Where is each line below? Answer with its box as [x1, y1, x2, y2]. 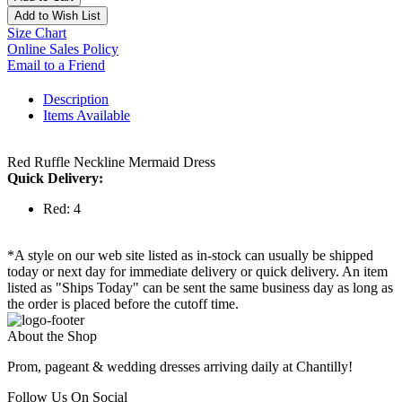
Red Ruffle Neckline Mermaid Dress [7, 154, 215, 170]
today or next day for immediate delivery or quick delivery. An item [7, 264, 388, 280]
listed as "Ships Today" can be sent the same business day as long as [7, 280, 393, 296]
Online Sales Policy [7, 41, 118, 57]
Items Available [43, 108, 130, 124]
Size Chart [7, 25, 66, 41]
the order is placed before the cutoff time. [7, 296, 239, 312]
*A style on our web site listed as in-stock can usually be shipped [7, 248, 373, 264]
